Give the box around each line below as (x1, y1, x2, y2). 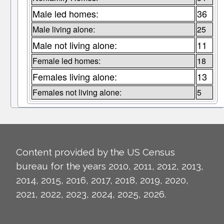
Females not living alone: (32, 86, 121, 98)
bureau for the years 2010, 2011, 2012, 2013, (16, 160, 203, 172)
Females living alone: (32, 70, 117, 83)
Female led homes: (32, 55, 100, 67)
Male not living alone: (32, 38, 117, 52)
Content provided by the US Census (16, 146, 175, 158)
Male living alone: (32, 23, 95, 35)
